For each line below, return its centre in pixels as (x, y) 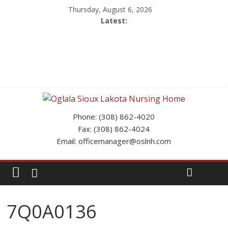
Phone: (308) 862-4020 (114, 117)
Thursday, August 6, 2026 (110, 9)
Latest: (114, 21)
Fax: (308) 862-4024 (114, 129)
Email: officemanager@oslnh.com (114, 141)
